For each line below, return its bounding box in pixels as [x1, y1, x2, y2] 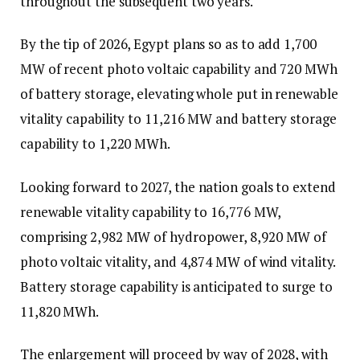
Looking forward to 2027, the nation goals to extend [20, 177, 336, 196]
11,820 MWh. [20, 301, 100, 321]
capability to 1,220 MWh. [20, 134, 170, 153]
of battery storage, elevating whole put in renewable [20, 84, 338, 104]
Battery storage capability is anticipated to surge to [20, 276, 333, 296]
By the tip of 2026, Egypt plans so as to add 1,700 [20, 35, 317, 54]
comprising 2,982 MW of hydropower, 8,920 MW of [20, 227, 327, 246]
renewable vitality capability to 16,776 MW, [20, 202, 281, 221]
